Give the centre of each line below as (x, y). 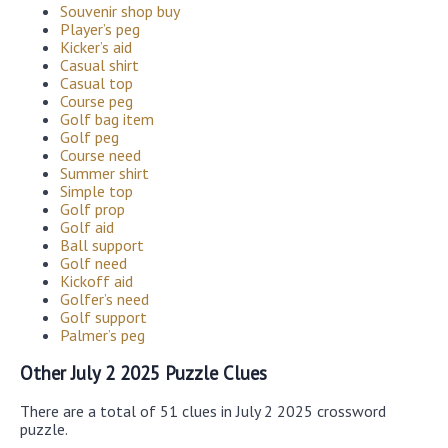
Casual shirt (99, 64)
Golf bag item (107, 118)
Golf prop (92, 208)
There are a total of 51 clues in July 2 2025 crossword (203, 411)
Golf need (93, 262)
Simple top (96, 190)
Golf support (103, 316)
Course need (100, 154)
